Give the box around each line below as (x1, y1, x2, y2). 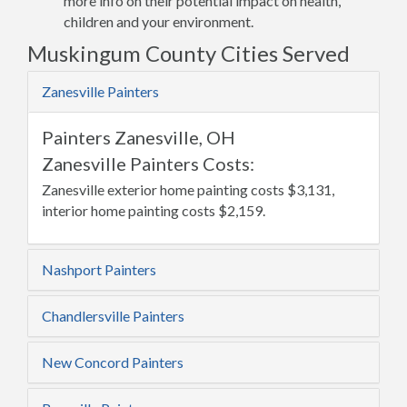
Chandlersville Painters (42, 307, 184, 325)
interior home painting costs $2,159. (42, 202, 265, 220)
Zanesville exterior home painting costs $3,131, (42, 181, 334, 199)
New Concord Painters (42, 353, 184, 372)
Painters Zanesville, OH (42, 126, 235, 149)
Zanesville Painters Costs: (42, 153, 254, 175)
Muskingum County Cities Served (27, 40, 350, 67)
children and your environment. (64, 13, 253, 31)
